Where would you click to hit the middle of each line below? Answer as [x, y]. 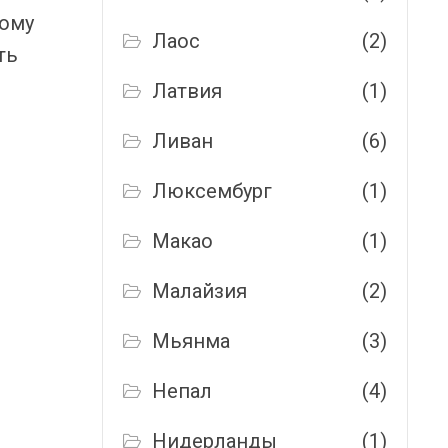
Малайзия [200, 291]
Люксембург [212, 191]
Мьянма [191, 341]
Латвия [187, 91]
